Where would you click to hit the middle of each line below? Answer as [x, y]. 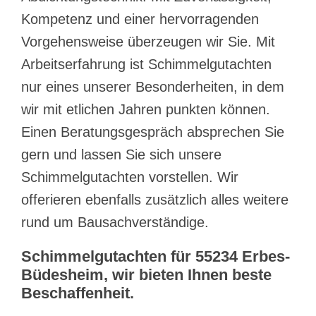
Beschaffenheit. [78, 293]
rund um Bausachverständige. [115, 222]
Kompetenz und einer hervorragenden [140, 19]
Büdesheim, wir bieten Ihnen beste [146, 274]
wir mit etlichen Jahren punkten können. [146, 109]
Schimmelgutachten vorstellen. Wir [130, 177]
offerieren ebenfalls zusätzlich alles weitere [155, 199]
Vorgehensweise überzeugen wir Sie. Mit [148, 41]
